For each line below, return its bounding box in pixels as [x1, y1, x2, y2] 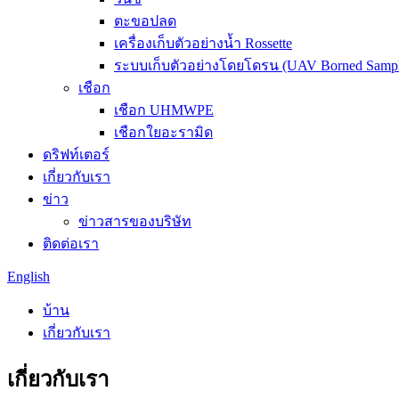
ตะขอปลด [114, 13, 176, 28]
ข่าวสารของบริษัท [78, 214, 191, 229]
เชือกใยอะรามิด [114, 125, 213, 140]
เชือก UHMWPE [114, 102, 214, 118]
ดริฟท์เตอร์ [43, 147, 110, 162]
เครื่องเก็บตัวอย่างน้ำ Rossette [114, 36, 292, 51]
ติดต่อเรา [43, 236, 99, 251]
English [7, 269, 50, 284]
